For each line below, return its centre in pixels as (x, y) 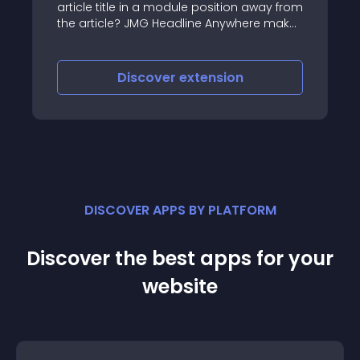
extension (273, 78)
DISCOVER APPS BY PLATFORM (180, 210)
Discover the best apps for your (180, 258)
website (180, 286)
